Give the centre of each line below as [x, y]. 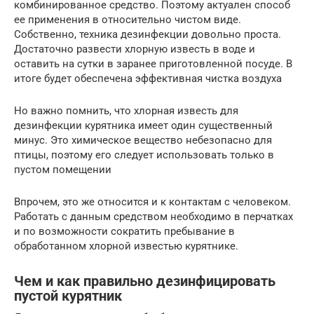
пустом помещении [63, 169]
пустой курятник [68, 296]
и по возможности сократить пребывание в [124, 231]
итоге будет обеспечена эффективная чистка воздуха [148, 78]
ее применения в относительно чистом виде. [128, 19]
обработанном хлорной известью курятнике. [126, 246]
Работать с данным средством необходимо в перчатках [153, 216]
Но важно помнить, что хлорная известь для [126, 110]
